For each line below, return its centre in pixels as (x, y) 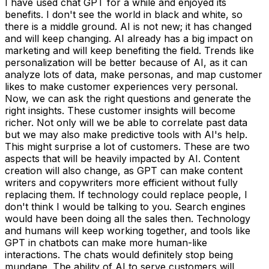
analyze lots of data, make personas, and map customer (134, 74)
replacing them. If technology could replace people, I (126, 194)
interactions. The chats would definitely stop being (119, 254)
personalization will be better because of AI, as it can (126, 62)
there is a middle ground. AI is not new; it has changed (128, 26)
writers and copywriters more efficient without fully (121, 182)
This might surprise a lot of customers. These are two (127, 146)
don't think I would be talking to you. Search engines (125, 206)
